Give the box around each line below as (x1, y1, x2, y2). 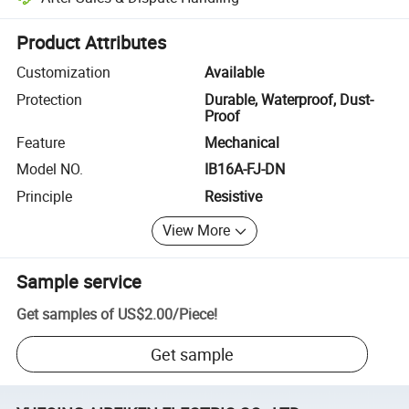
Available (204, 62, 264, 83)
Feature (16, 131, 66, 152)
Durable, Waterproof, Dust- (204, 89, 373, 110)
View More (163, 220, 231, 241)
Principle (16, 185, 73, 206)
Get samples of (16, 304, 115, 325)
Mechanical (204, 131, 279, 152)
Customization (16, 62, 111, 83)
